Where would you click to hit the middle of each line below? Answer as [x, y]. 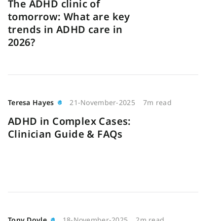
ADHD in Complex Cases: [70, 121]
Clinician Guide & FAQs [65, 134]
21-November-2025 [102, 102]
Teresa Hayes [31, 102]
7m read [157, 102]
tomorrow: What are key [69, 17]
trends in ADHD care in [65, 29]
